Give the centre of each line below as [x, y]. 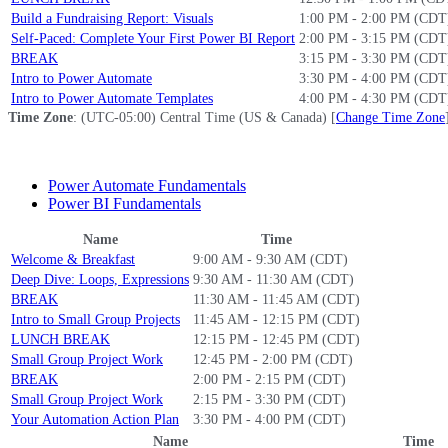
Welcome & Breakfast [73, 259]
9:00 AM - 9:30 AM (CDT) [270, 259]
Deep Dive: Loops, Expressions [100, 279]
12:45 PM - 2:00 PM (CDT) [273, 359]
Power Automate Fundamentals [147, 185]
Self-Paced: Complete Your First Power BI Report [153, 38]
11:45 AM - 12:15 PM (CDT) [276, 319]
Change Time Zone [390, 117]
